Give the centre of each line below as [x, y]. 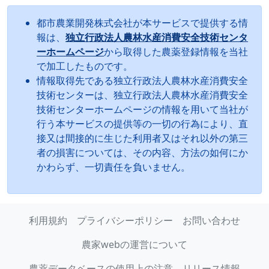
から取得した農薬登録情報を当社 [176, 51]
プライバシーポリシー [125, 220]
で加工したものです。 [85, 66]
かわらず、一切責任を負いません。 [113, 167]
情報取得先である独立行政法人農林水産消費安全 [142, 80]
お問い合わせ [211, 220]
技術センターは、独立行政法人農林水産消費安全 [142, 95]
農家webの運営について [134, 244]
